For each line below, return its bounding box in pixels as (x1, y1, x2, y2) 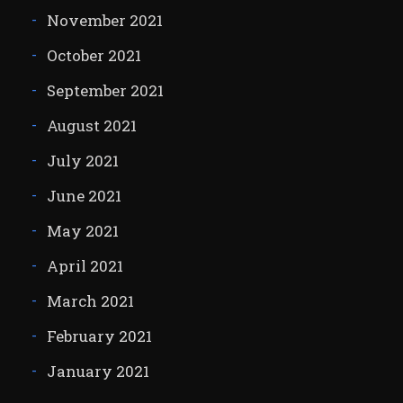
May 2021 (46, 220, 119, 242)
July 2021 (46, 150, 119, 172)
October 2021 (46, 45, 141, 67)
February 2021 (46, 326, 152, 347)
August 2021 (46, 115, 137, 137)
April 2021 (46, 255, 123, 277)
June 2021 (46, 185, 121, 207)
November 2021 (46, 10, 163, 31)
